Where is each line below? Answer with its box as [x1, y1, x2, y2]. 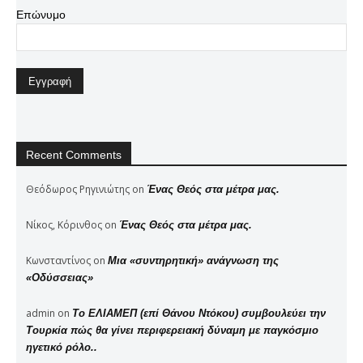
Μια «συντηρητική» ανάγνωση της [108, 254, 279, 267]
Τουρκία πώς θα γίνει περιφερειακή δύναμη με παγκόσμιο [26, 323, 318, 336]
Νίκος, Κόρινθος [26, 217, 102, 232]
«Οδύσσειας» [26, 271, 93, 284]
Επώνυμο [16, 7, 66, 21]
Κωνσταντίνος [26, 253, 91, 267]
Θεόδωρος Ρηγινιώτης [26, 181, 130, 196]
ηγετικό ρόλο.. [26, 340, 97, 353]
